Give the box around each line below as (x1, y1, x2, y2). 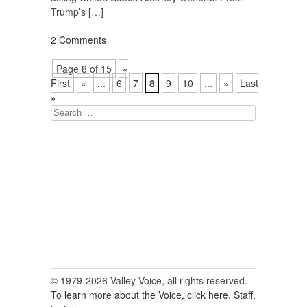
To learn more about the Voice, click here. (51, 288, 231, 302)
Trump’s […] (51, 5, 103, 19)
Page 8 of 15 (56, 62, 112, 76)
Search (50, 105, 78, 119)
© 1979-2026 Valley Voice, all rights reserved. (51, 273, 247, 288)
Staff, (234, 288, 256, 302)
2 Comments (51, 33, 106, 47)
